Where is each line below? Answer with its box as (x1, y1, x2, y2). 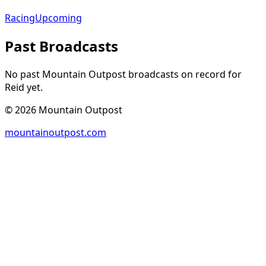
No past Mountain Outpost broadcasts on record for (5, 68, 242, 81)
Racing (5, 11, 35, 25)
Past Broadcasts (5, 36, 118, 56)
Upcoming (35, 11, 82, 25)
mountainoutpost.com (5, 126, 106, 140)
